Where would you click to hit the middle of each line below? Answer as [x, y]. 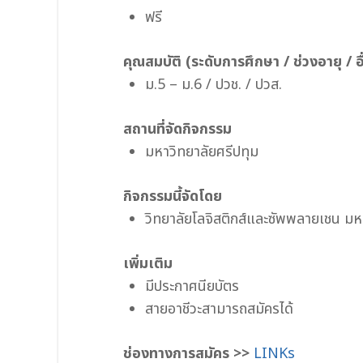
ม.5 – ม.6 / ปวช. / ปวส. [214, 85]
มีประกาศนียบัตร [192, 287]
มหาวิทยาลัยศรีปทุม [202, 152]
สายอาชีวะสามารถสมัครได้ [219, 310]
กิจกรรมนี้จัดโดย [173, 197]
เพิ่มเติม [148, 264]
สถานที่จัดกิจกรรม [177, 130]
